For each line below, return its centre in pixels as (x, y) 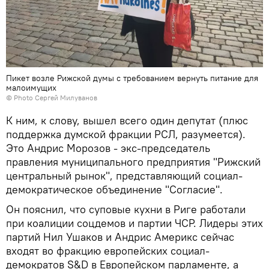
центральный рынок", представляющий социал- (124, 176)
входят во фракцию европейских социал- (108, 251)
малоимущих (31, 88)
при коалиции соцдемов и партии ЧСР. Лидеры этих (134, 223)
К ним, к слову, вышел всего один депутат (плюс (127, 121)
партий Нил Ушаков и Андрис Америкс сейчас (120, 237)
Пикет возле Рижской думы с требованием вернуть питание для (132, 78)
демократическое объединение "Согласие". (114, 190)
